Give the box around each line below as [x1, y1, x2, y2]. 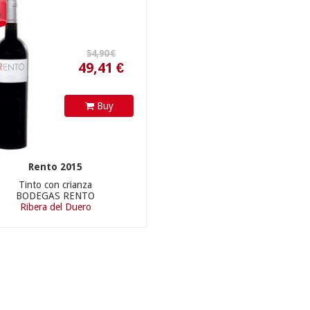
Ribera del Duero [19, 201, 91, 212]
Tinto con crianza [19, 179, 93, 190]
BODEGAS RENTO [16, 190, 95, 201]
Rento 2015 [28, 161, 83, 172]
